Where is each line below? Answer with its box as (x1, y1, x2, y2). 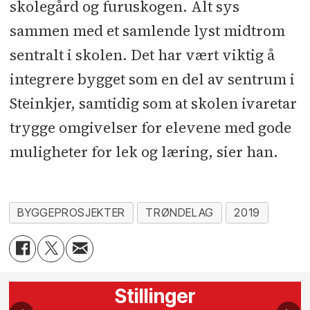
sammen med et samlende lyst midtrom (9, 20, 285, 41)
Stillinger (114, 284, 196, 309)
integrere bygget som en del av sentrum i (9, 69, 295, 89)
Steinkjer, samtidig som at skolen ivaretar (9, 93, 297, 113)
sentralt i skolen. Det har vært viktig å (9, 44, 275, 65)
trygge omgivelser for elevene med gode (9, 117, 291, 138)
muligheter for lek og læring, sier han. (9, 141, 278, 162)
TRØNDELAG (145, 206, 215, 219)
